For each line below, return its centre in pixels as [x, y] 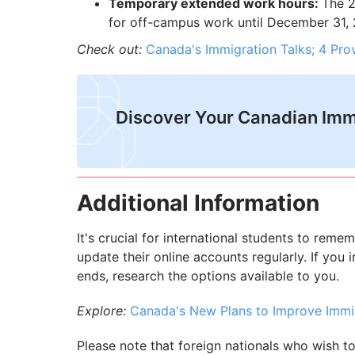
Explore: [103, 311]
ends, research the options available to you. [208, 276]
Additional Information [198, 203]
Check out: [109, 50]
